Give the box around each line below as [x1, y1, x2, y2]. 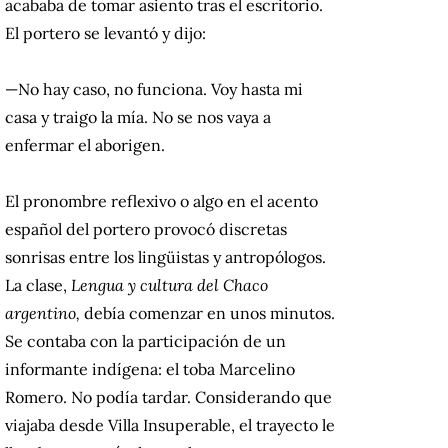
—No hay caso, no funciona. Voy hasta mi [5, 79, 303, 100]
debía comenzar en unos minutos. [84, 303, 335, 324]
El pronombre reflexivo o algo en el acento [5, 191, 318, 212]
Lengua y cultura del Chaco [71, 275, 268, 296]
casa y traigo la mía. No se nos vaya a [5, 107, 271, 128]
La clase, [5, 275, 71, 296]
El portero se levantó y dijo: [5, 23, 206, 44]
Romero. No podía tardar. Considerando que [5, 387, 332, 408]
